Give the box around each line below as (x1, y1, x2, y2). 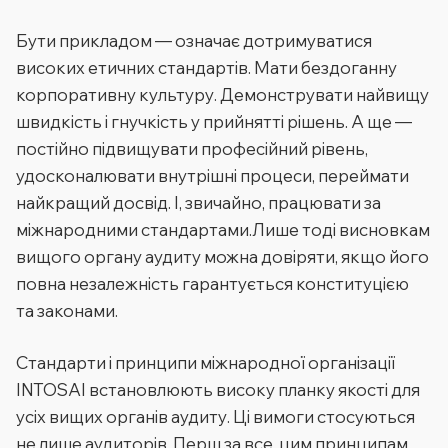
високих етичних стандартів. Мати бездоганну (16, 56, 397, 78)
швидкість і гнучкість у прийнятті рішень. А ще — (16, 110, 412, 132)
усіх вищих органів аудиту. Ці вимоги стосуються (16, 406, 415, 427)
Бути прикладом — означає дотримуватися (16, 29, 372, 51)
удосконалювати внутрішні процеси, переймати (16, 164, 409, 186)
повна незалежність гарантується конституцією (16, 272, 409, 294)
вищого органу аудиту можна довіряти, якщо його (16, 245, 429, 267)
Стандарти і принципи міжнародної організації (16, 352, 395, 373)
